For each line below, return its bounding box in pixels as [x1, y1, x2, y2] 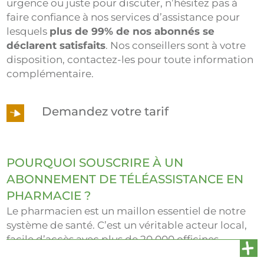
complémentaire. [6, 67, 94, 80]
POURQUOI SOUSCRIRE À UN [6, 155, 184, 170]
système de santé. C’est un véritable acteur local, [6, 219, 247, 231]
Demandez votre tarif [42, 104, 169, 118]
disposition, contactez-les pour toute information [6, 53, 254, 65]
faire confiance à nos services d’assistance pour [6, 11, 240, 23]
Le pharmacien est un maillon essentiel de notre [6, 204, 246, 217]
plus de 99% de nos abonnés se [49, 25, 215, 37]
